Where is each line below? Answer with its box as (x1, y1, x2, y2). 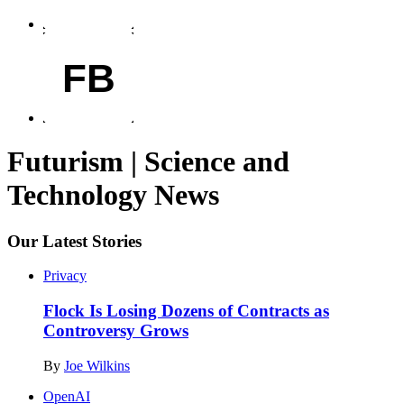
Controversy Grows (43, 320, 188, 340)
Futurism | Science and (7, 145, 289, 179)
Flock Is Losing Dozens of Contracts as (43, 300, 329, 320)
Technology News (7, 179, 219, 212)
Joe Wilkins (64, 357, 130, 373)
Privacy (43, 268, 87, 284)
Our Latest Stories (7, 231, 142, 251)
